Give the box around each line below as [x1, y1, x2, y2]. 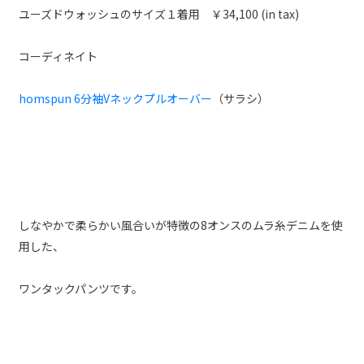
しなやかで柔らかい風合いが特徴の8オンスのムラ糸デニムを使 [19, 216, 344, 233]
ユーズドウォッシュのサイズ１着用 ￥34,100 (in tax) [19, 5, 300, 22]
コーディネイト [19, 47, 98, 64]
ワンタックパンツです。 [19, 279, 144, 297]
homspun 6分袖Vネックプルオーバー [19, 89, 213, 106]
